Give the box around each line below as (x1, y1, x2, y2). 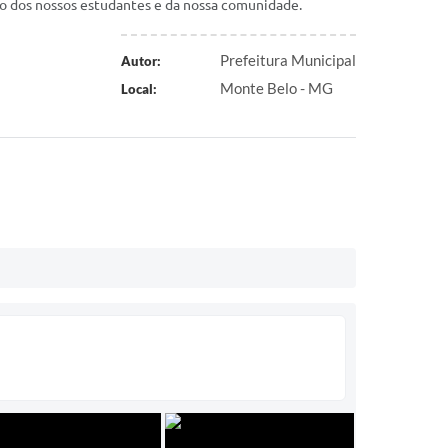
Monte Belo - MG (220, 79, 333, 97)
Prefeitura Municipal (220, 51, 356, 69)
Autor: (120, 53, 161, 69)
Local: (120, 81, 157, 97)
